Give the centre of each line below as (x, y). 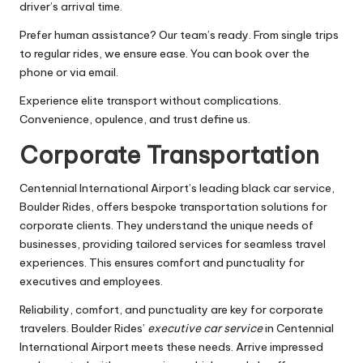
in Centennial (298, 328)
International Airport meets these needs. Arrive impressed (171, 346)
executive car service (205, 328)
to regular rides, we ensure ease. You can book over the (164, 53)
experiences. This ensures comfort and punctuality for (162, 262)
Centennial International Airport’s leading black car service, (177, 188)
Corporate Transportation (169, 155)
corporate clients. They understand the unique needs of (167, 225)
